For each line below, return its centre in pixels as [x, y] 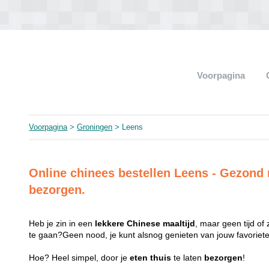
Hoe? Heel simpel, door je [80, 258]
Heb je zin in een [62, 223]
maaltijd [179, 223]
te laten [188, 258]
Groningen [95, 127]
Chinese [144, 223]
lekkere [110, 223]
